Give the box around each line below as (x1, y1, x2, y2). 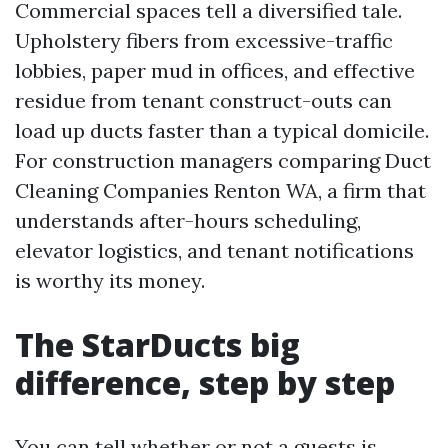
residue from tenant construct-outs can (15, 88, 392, 113)
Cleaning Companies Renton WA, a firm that (15, 178, 426, 203)
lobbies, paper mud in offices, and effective (15, 58, 415, 83)
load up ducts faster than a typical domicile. (15, 118, 429, 143)
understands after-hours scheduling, (15, 208, 361, 233)
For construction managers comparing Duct (15, 148, 431, 173)
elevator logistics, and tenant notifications (15, 238, 414, 263)
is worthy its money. (15, 268, 205, 293)
